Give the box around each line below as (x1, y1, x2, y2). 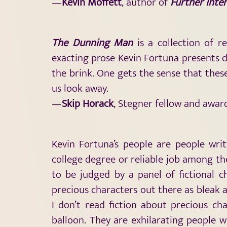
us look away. (52, 79, 108, 97)
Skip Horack (62, 94, 113, 112)
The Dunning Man (52, 33, 133, 52)
